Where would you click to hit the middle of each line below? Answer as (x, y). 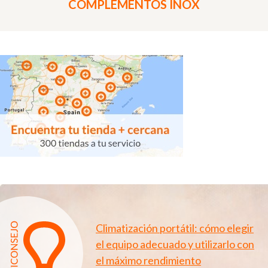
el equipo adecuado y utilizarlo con (175, 244)
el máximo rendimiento (148, 260)
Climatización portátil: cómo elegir (175, 228)
